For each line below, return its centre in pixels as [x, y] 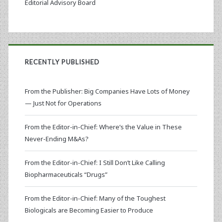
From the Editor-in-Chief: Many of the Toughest [95, 198]
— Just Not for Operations [63, 103]
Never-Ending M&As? [56, 139]
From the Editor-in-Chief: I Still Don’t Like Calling [95, 163]
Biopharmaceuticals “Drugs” [66, 175]
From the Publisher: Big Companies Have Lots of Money [107, 91]
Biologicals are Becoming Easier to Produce [89, 210]
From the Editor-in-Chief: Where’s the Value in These [103, 127]
